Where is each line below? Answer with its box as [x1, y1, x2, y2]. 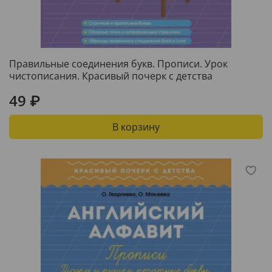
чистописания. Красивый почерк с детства [9, 69, 212, 83]
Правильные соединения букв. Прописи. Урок [9, 56, 228, 70]
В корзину [112, 120, 160, 134]
